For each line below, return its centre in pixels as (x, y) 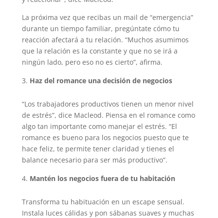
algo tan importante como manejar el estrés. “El (99, 127)
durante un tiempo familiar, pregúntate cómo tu (100, 29)
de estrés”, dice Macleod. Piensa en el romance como (108, 115)
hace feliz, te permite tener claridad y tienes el (98, 149)
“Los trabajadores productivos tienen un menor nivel (108, 104)
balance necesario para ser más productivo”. (94, 160)
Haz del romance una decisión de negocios (101, 81)
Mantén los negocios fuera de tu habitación (102, 179)
